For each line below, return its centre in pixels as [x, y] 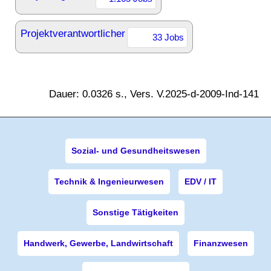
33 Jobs [168, 37]
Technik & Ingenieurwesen [109, 181]
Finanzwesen [220, 243]
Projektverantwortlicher [73, 34]
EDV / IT [201, 181]
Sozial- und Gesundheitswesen [135, 151]
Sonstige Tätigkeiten [135, 212]
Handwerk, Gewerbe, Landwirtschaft [98, 243]
